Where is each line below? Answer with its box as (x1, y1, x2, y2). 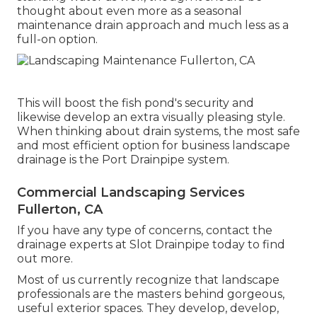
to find (245, 238, 285, 252)
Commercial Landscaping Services (17, 185, 245, 201)
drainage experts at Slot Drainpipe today (17, 238, 245, 252)
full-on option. (17, 32, 98, 46)
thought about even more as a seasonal (17, 4, 242, 18)
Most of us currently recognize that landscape (17, 273, 279, 287)
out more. (17, 252, 73, 266)
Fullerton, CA (17, 202, 103, 218)
